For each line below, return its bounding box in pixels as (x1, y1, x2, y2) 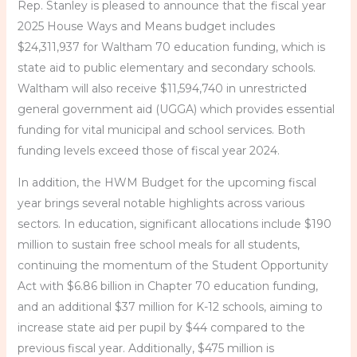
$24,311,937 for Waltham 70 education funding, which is (17, 40, 325, 54)
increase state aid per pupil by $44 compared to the (17, 320, 305, 335)
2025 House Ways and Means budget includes (17, 19, 275, 33)
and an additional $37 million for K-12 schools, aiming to (17, 300, 323, 314)
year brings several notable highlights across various (17, 196, 304, 210)
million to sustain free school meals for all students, (17, 237, 300, 252)
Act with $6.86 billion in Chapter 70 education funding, (17, 279, 318, 293)
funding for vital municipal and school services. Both (17, 123, 305, 137)
